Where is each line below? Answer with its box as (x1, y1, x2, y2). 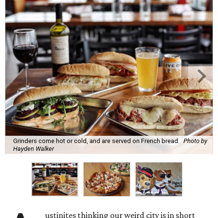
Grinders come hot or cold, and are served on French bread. (13, 137, 180, 145)
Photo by (183, 137, 207, 145)
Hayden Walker (13, 145, 54, 152)
